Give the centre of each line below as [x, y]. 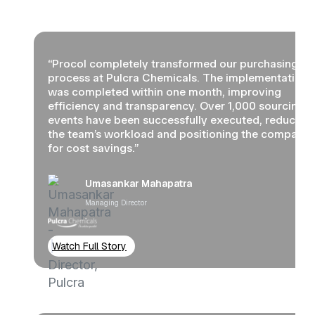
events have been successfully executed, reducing [180, 120]
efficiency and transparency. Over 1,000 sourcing [176, 105]
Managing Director [116, 202]
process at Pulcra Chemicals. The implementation [178, 77]
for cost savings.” [93, 148]
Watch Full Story [89, 246]
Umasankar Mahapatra [139, 183]
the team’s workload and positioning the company [179, 134]
